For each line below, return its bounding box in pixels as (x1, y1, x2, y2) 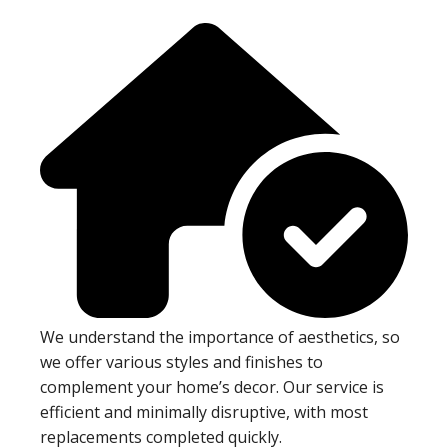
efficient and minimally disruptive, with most (40, 400, 368, 423)
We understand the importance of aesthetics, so (40, 325, 400, 348)
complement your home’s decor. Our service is (40, 375, 384, 398)
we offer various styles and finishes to (40, 350, 323, 373)
